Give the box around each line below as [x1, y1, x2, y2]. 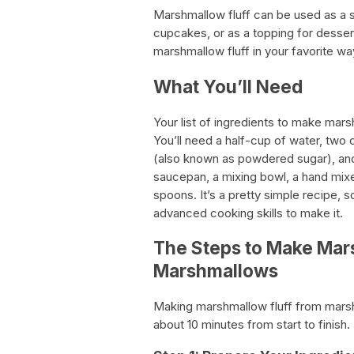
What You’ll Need [153, 76, 303, 98]
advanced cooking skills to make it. [153, 205, 343, 220]
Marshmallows [153, 260, 278, 282]
